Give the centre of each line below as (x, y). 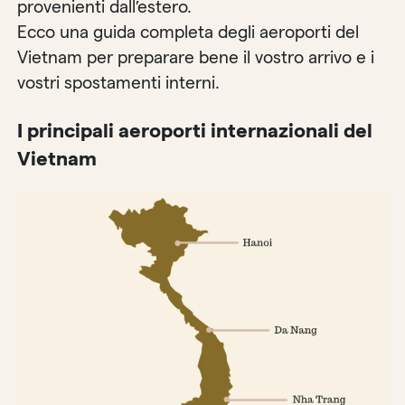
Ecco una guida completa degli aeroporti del (188, 32)
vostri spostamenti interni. (119, 82)
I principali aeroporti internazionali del (195, 131)
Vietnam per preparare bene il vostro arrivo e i (196, 57)
